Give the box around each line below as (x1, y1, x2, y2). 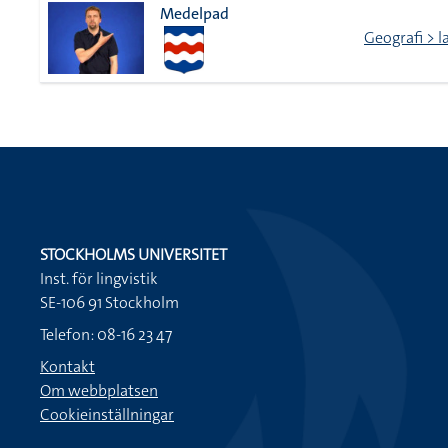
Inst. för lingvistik (40, 268, 158, 289)
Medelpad (160, 3, 229, 24)
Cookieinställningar (40, 404, 174, 425)
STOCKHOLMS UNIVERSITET (40, 244, 227, 265)
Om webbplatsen (40, 380, 158, 401)
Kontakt (40, 356, 95, 377)
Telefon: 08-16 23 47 (40, 324, 172, 345)
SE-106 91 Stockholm (40, 292, 179, 313)
